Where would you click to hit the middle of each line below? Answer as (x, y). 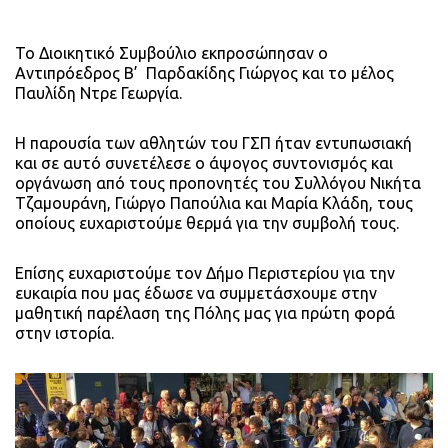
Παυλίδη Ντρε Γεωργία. (98, 92)
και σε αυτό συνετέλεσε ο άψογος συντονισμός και (204, 162)
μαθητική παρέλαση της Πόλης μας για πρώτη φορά (205, 312)
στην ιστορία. (64, 332)
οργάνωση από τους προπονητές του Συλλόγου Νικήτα (218, 182)
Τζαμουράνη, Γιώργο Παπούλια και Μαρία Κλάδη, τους (214, 202)
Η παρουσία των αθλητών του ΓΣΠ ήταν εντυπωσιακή (213, 142)
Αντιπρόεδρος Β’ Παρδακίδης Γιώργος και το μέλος (206, 72)
